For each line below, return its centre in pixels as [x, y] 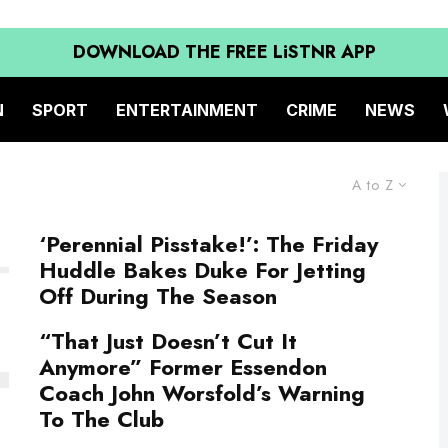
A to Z [373, 185]
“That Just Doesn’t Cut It [168, 341]
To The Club [101, 419]
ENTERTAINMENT [187, 109]
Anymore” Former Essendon [183, 367]
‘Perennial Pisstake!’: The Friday [208, 244]
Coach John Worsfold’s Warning [202, 393]
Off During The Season [158, 296]
